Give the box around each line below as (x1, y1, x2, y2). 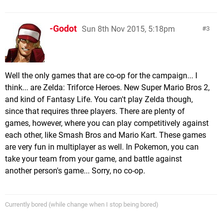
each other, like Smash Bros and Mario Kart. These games (5, 130, 206, 140)
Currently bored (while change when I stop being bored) (5, 201, 159, 208)
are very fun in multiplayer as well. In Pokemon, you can (5, 142, 199, 152)
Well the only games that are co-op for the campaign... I (5, 71, 197, 80)
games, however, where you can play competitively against (5, 118, 209, 128)
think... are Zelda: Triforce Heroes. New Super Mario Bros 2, (5, 83, 210, 92)
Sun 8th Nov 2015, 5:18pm (82, 24, 175, 34)
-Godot (50, 23, 77, 34)
